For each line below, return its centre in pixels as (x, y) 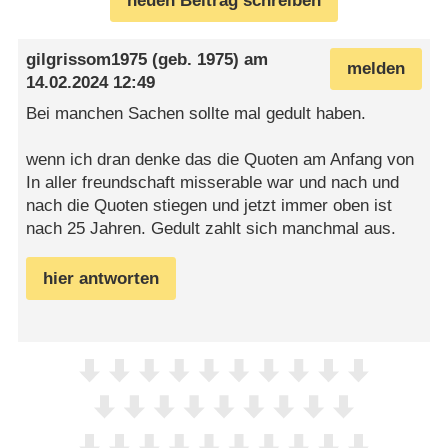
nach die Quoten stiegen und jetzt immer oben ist (209, 206)
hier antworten (101, 278)
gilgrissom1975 (87, 59)
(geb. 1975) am (208, 59)
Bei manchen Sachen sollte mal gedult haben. (196, 114)
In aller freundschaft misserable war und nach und (213, 183)
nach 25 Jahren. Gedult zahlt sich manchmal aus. (211, 229)
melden (375, 69)
